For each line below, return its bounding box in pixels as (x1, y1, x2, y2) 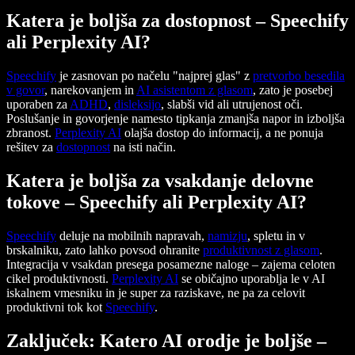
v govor (6, 82, 44, 97)
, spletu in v (247, 228, 305, 242)
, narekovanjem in (44, 82, 136, 97)
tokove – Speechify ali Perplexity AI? (6, 191, 307, 212)
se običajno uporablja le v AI (178, 271, 325, 285)
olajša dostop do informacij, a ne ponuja (121, 125, 323, 139)
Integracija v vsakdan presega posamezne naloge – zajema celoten (6, 257, 335, 271)
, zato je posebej (253, 82, 333, 97)
